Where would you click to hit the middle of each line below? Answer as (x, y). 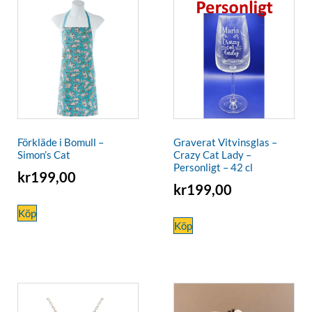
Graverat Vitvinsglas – (225, 142)
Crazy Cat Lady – (212, 155)
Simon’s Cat (44, 155)
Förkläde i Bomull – (61, 142)
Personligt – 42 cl (213, 167)
